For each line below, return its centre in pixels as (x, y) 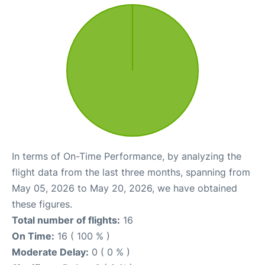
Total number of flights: (66, 220)
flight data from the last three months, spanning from (131, 172)
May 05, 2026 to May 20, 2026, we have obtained (125, 188)
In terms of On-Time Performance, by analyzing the (127, 156)
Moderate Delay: (50, 252)
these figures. (42, 204)
